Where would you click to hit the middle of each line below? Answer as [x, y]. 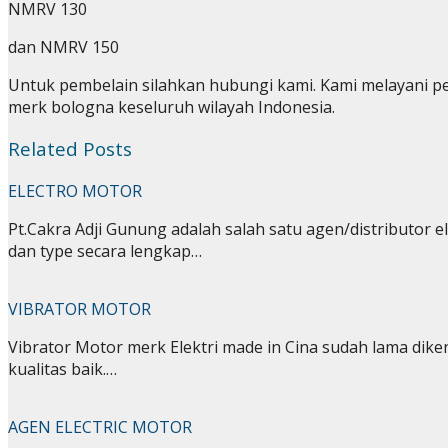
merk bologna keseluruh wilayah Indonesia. [171, 106]
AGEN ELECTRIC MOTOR [100, 427]
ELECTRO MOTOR [75, 191]
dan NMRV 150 [63, 46]
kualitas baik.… [62, 369]
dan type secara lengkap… [105, 251]
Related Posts [70, 149]
